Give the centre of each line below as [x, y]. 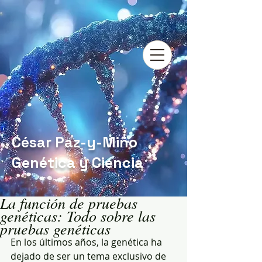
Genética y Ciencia [77, 163]
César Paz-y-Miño [75, 142]
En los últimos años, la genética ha [87, 242]
